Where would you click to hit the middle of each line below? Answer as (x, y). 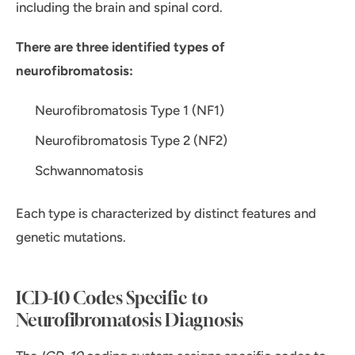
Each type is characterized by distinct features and (166, 214)
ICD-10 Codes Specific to (112, 298)
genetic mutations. (71, 237)
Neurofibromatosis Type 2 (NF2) (131, 141)
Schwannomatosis (89, 171)
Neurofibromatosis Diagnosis (130, 321)
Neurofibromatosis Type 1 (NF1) (130, 111)
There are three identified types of (120, 47)
